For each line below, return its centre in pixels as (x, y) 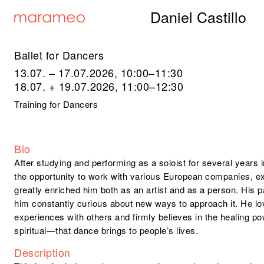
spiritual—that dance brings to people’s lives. (106, 230)
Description (42, 253)
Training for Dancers (56, 104)
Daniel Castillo (198, 16)
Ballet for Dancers (59, 55)
